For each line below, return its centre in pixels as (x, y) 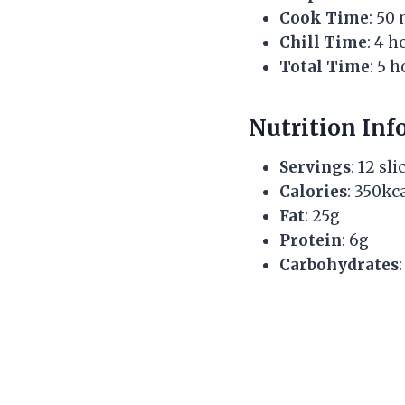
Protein (311, 240)
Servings (315, 167)
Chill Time (323, 42)
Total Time (325, 66)
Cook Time (324, 18)
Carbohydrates (339, 264)
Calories (313, 191)
